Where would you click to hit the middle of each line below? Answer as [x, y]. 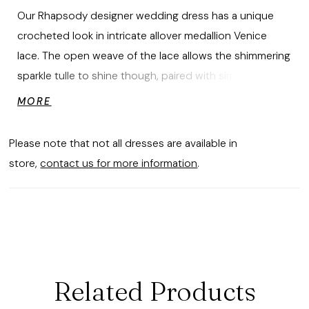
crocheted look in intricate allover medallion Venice [142, 36]
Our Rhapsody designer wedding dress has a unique [146, 16]
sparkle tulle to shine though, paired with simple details [152, 76]
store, [25, 163]
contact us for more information [119, 163]
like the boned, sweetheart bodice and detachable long [154, 96]
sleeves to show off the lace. [88, 116]
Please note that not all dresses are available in [123, 143]
